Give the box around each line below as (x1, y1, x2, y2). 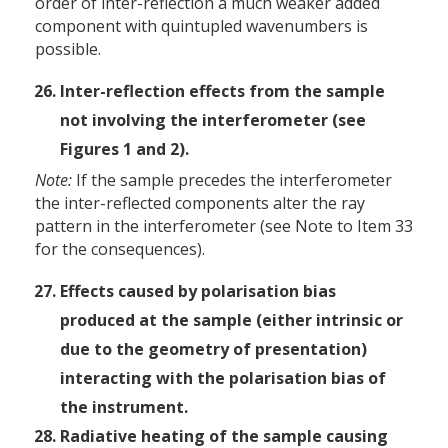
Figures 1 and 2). (60, 137, 189, 160)
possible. (35, 37, 101, 60)
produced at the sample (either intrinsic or (60, 308, 403, 331)
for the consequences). (35, 237, 205, 260)
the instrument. (60, 395, 188, 418)
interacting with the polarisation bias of (60, 366, 386, 389)
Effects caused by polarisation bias (60, 279, 336, 302)
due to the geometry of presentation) (60, 337, 367, 360)
